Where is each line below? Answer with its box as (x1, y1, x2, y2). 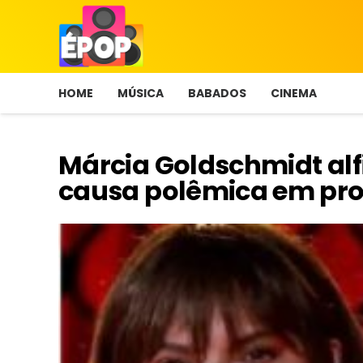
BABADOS (188, 85, 246, 101)
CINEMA (271, 85, 317, 101)
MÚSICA (117, 85, 164, 101)
